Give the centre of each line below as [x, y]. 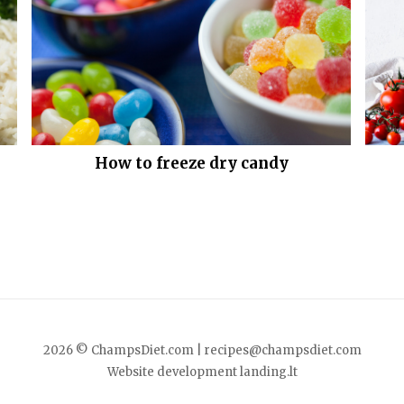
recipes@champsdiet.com [283, 351]
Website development [173, 372]
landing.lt [268, 372]
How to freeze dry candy [191, 164]
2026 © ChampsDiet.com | [122, 351]
